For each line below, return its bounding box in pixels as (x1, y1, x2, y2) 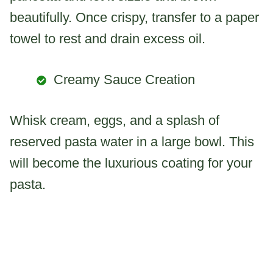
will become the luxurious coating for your (10, 155, 252, 171)
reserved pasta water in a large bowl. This (10, 133, 254, 149)
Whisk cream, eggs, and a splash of (10, 112, 219, 128)
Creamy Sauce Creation (54, 71, 195, 87)
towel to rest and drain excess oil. (10, 30, 205, 46)
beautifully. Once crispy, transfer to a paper (10, 9, 259, 25)
